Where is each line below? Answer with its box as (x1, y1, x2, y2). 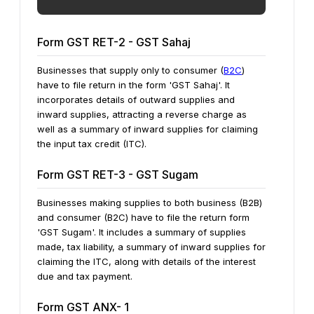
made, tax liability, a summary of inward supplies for (37, 241, 266, 252)
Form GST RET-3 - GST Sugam (37, 168, 198, 182)
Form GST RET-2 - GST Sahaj (37, 35, 191, 49)
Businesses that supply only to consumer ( (37, 64, 224, 76)
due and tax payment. (37, 271, 132, 282)
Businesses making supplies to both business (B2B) (37, 197, 262, 208)
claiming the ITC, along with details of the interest (37, 256, 256, 267)
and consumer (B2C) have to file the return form (37, 212, 250, 223)
